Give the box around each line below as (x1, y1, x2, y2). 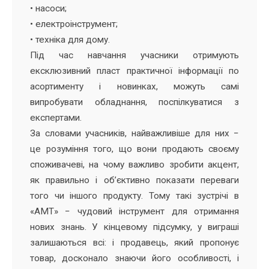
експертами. (30, 112, 82, 123)
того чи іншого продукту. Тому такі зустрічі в (30, 190, 239, 201)
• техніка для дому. (30, 34, 110, 45)
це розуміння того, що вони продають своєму (30, 143, 239, 154)
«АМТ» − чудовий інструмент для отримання (30, 205, 239, 217)
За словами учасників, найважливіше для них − (30, 127, 239, 139)
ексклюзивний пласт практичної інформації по (30, 65, 239, 76)
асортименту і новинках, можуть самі (30, 80, 239, 92)
